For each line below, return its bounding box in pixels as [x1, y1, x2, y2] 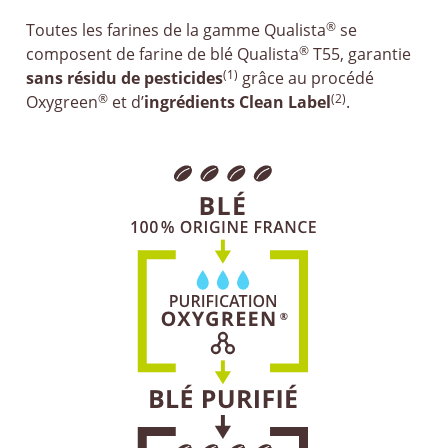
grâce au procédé [238, 67, 375, 89]
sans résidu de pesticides [26, 67, 224, 89]
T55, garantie [309, 43, 412, 65]
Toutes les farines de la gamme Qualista [26, 19, 327, 41]
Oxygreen [26, 91, 99, 113]
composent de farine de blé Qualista [26, 43, 300, 65]
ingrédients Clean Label [144, 91, 332, 113]
